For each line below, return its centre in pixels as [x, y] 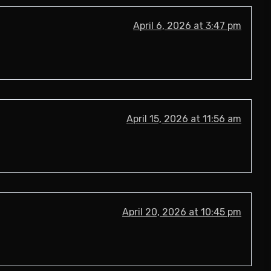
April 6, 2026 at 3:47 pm [187, 26]
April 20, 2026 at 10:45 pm [182, 212]
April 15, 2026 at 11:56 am [184, 119]
